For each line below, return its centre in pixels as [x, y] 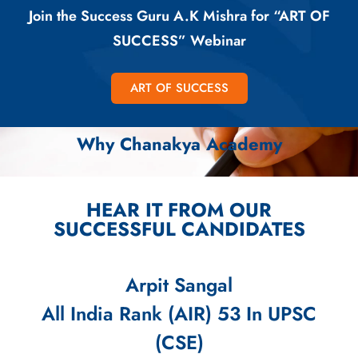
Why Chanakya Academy [179, 144]
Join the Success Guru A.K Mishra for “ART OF [179, 16]
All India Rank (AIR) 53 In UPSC [179, 314]
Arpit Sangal [179, 285]
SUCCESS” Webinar [179, 41]
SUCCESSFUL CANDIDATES [179, 229]
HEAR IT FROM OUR [179, 210]
